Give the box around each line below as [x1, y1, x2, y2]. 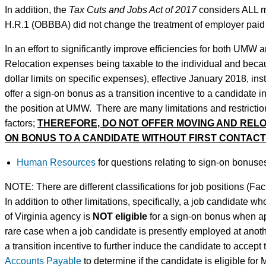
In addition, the [5, 4, 69, 15]
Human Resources [17, 157, 96, 167]
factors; [5, 118, 37, 128]
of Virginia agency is [5, 211, 93, 221]
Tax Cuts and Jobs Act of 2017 [69, 4, 197, 15]
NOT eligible [93, 211, 147, 221]
